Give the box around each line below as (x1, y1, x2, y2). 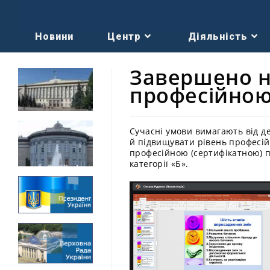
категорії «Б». (130, 158, 189, 169)
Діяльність (188, 31, 248, 42)
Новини (35, 31, 74, 42)
